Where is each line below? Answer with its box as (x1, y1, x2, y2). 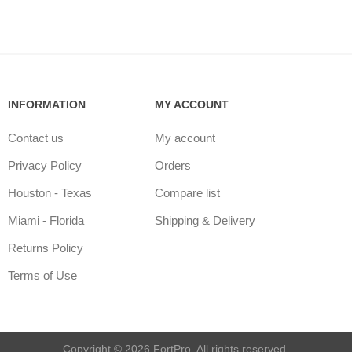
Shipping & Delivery (154, 213, 255, 227)
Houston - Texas (7, 185, 92, 200)
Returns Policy (7, 240, 83, 255)
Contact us (7, 130, 64, 145)
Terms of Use (7, 268, 77, 282)
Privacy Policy (7, 158, 82, 172)
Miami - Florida (7, 213, 84, 227)
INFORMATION (7, 97, 86, 111)
